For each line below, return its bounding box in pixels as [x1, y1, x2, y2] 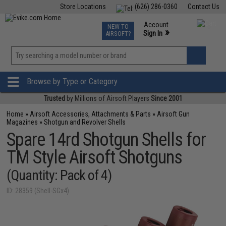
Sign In [143, 29, 162, 37]
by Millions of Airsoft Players [65, 94, 151, 102]
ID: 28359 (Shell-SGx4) [7, 187, 70, 195]
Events [127, 20, 147, 28]
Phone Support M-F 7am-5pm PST [122, 38, 217, 46]
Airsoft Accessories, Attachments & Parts [30, 110, 151, 118]
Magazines [7, 118, 38, 126]
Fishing [44, 20, 65, 28]
